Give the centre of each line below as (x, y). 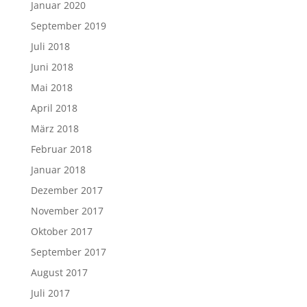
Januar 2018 (58, 169)
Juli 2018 (50, 46)
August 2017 (59, 272)
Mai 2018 (51, 87)
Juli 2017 (50, 293)
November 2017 (67, 210)
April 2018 (54, 108)
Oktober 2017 (61, 231)
